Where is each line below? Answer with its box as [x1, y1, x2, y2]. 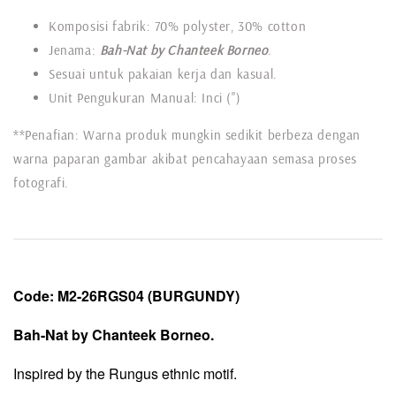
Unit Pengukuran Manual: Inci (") [49, 88, 241, 106]
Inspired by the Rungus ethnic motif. [13, 362, 237, 384]
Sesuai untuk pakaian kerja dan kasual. [49, 65, 278, 82]
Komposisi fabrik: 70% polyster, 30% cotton [49, 17, 307, 34]
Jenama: [49, 41, 100, 58]
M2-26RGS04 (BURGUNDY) [57, 285, 240, 306]
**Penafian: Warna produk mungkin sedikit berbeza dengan [13, 126, 362, 143]
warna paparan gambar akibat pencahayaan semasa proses [13, 149, 357, 167]
